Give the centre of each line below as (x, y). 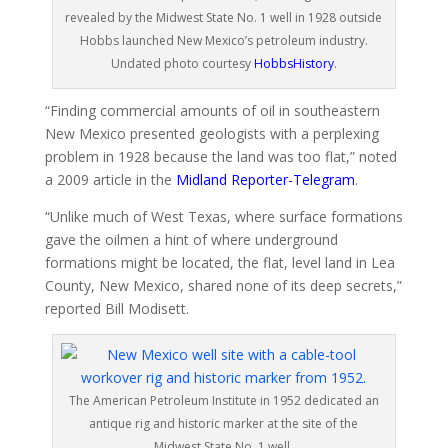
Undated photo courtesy (182, 63)
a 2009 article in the (110, 179)
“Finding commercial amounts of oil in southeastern (212, 110)
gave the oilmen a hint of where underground (191, 239)
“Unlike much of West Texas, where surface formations (223, 216)
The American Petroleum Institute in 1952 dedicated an (223, 400)
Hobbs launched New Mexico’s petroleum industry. (223, 40)
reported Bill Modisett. (116, 308)
